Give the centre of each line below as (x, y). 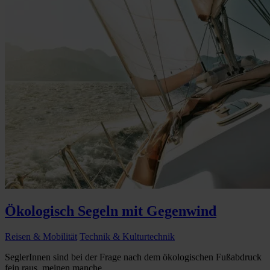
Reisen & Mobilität (41, 236)
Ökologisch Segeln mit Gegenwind (111, 211)
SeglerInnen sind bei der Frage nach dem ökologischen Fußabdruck (133, 257)
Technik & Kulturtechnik (127, 236)
